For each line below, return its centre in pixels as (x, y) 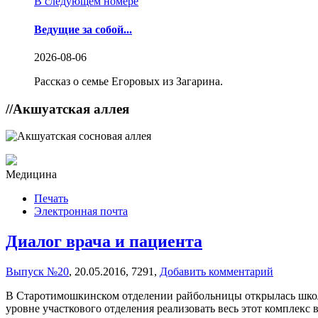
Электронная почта (81, 212)
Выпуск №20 (37, 272)
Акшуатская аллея (71, 109)
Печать (51, 199)
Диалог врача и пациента (104, 242)
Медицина (31, 175)
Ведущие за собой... (83, 29)
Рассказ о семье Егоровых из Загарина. (128, 81)
